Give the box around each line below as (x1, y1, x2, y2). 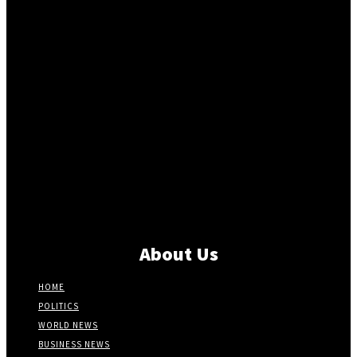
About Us (139, 241, 218, 267)
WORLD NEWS (38, 320, 98, 331)
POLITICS (38, 300, 79, 312)
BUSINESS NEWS (38, 339, 110, 351)
